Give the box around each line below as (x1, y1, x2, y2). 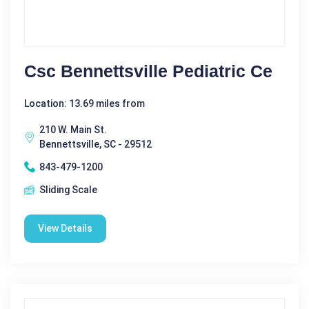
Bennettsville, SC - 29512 (39, 138, 152, 150)
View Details (38, 222, 92, 234)
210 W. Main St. (39, 123, 107, 135)
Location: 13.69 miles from (24, 97, 145, 109)
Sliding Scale (39, 183, 97, 195)
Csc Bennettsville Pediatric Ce (24, 61, 272, 81)
